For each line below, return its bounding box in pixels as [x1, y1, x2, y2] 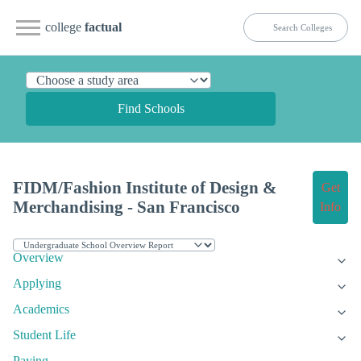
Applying [13, 276, 61, 291]
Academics [13, 302, 69, 317]
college [45, 20, 85, 34]
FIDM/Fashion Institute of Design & [13, 178, 277, 197]
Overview [13, 251, 64, 265]
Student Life [13, 328, 76, 342]
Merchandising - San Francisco [13, 197, 240, 217]
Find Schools [117, 102, 185, 115]
